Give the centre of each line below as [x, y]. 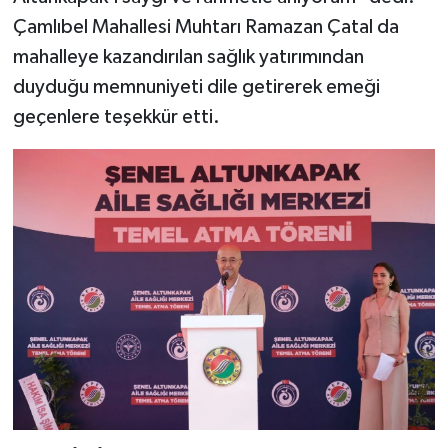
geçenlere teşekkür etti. [116, 116]
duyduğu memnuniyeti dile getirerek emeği [196, 86]
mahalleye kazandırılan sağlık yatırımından [188, 56]
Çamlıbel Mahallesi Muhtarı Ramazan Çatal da [205, 26]
